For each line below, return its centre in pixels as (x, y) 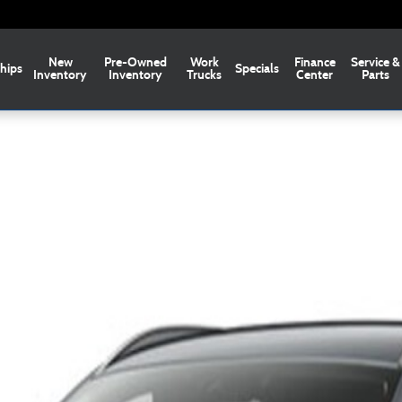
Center (315, 75)
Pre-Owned (135, 62)
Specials (258, 69)
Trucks (205, 75)
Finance (315, 62)
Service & (375, 62)
